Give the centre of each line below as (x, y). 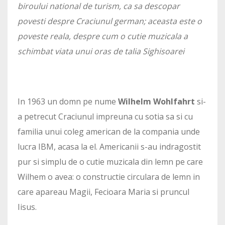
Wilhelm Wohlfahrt (156, 101)
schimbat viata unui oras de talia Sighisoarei (101, 51)
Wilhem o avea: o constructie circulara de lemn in (109, 177)
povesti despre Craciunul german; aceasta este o (110, 21)
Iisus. (27, 207)
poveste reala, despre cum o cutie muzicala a (103, 36)
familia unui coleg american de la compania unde (109, 132)
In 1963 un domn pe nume (68, 101)
